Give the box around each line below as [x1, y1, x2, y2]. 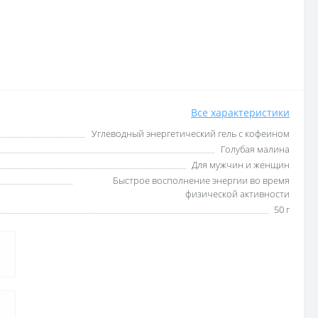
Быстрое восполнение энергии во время [113, 174, 290, 187]
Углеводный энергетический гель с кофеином [92, 127, 290, 140]
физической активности [185, 187, 290, 200]
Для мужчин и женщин [192, 158, 290, 171]
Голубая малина [221, 143, 290, 155]
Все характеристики [191, 106, 290, 119]
